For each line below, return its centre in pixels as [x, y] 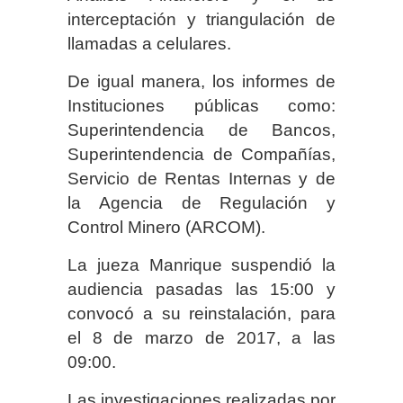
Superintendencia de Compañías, [201, 154]
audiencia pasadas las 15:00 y [201, 289]
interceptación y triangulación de [201, 19]
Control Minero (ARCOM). [166, 227]
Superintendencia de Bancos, [201, 130]
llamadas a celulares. [149, 43]
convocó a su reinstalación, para [201, 313]
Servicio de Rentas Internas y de [201, 178]
